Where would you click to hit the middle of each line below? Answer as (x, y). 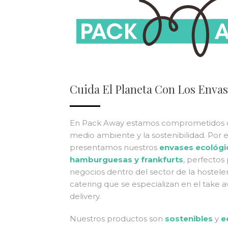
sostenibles (189, 219)
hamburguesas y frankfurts (126, 160)
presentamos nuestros (115, 147)
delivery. (85, 196)
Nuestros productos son (117, 219)
